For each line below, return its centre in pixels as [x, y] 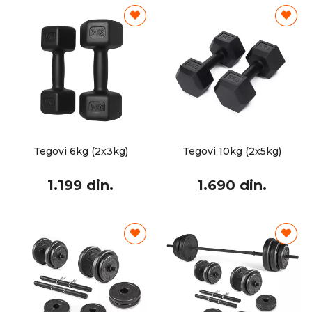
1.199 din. [80, 185]
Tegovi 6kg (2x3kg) [80, 151]
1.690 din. [232, 185]
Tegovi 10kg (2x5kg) [232, 151]
